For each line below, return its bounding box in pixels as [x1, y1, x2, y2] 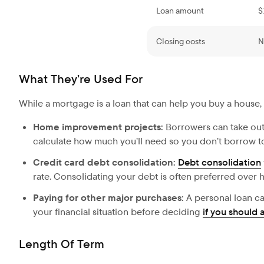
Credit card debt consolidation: [33, 156, 178, 169]
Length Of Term [19, 236, 104, 252]
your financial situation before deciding [33, 206, 203, 219]
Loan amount [156, 5, 204, 16]
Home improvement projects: [33, 121, 163, 134]
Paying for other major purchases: [33, 192, 186, 204]
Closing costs [156, 36, 205, 47]
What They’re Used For [19, 71, 143, 87]
